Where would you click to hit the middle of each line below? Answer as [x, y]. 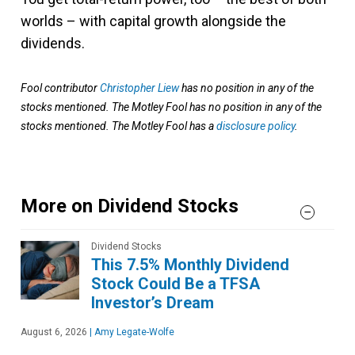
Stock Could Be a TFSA [176, 284]
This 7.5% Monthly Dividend [190, 265]
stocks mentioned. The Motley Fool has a [118, 126]
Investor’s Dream [153, 303]
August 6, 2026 [54, 332]
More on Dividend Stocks [130, 206]
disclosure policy [256, 126]
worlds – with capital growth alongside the [153, 21]
